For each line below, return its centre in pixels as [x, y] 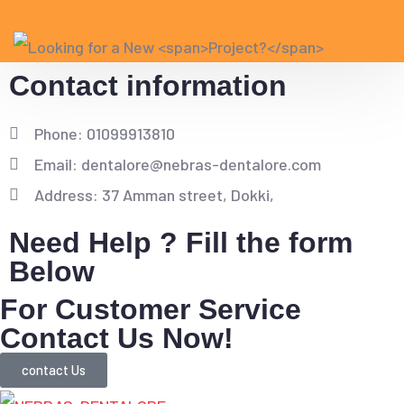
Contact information [148, 86]
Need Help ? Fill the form [181, 243]
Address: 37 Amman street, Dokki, [154, 195]
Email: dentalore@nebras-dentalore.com [177, 165]
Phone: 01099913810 [104, 134]
